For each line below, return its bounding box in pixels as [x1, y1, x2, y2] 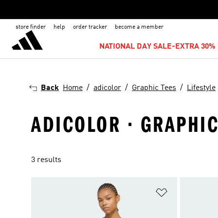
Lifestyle [187, 84, 216, 92]
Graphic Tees [132, 84, 176, 92]
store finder [16, 24, 46, 30]
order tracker [73, 24, 107, 30]
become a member [115, 24, 163, 30]
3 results [31, 156, 61, 164]
